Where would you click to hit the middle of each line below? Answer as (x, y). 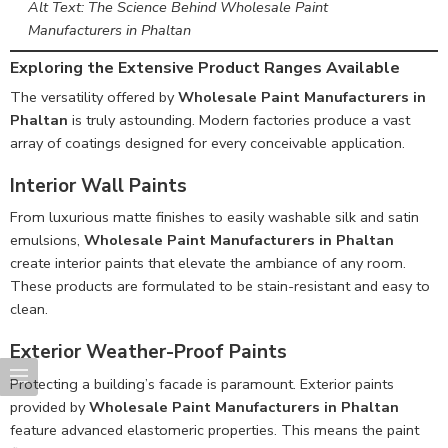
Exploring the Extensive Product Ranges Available (205, 67)
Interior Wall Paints (98, 185)
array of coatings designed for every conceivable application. (207, 142)
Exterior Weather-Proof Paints (148, 352)
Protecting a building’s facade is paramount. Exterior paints (202, 383)
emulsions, (47, 240)
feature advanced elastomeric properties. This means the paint (214, 429)
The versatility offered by (94, 96)
